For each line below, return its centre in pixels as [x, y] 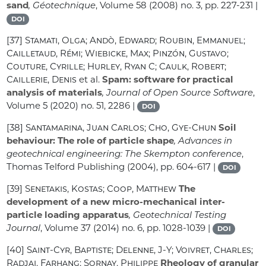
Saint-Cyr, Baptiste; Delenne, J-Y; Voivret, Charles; [140, 250]
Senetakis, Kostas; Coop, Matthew [101, 189]
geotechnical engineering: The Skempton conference [124, 154]
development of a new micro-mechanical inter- [116, 202]
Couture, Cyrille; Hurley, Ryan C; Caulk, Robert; [117, 66]
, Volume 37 [66, 228]
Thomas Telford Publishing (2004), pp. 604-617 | [113, 167]
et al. [90, 80]
